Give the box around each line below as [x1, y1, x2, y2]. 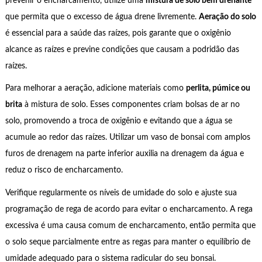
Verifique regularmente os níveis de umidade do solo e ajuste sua [5, 188, 237, 197]
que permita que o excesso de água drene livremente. [5, 12, 199, 21]
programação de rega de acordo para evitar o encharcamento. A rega [5, 205, 253, 213]
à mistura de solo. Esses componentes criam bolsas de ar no [22, 101, 240, 109]
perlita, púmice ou [185, 84, 250, 93]
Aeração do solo [198, 12, 256, 21]
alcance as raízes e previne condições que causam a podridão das [5, 45, 239, 54]
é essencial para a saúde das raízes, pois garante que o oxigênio [5, 29, 231, 37]
